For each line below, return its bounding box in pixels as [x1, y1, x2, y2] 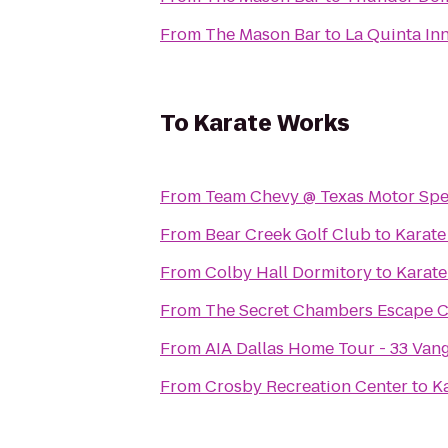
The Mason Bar [205, 23, 321, 46]
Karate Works [194, 108, 350, 139]
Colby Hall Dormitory [205, 261, 372, 284]
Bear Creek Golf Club [205, 223, 371, 246]
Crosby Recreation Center [205, 375, 408, 398]
